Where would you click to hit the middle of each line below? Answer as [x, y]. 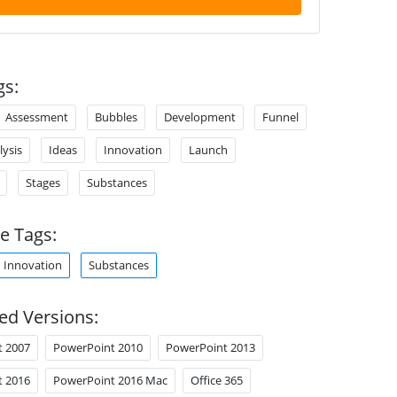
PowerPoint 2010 [97, 347]
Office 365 [216, 380]
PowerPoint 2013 [210, 347]
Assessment [36, 117]
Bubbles [116, 117]
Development [199, 117]
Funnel [280, 117]
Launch [208, 150]
